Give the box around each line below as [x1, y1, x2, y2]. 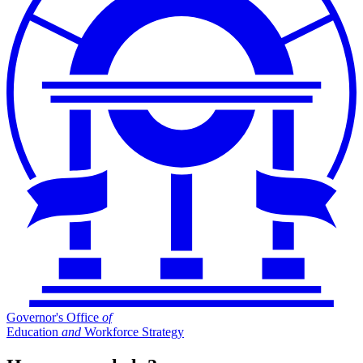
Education [6, 325, 62, 340]
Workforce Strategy [81, 325, 184, 340]
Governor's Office [6, 310, 102, 325]
